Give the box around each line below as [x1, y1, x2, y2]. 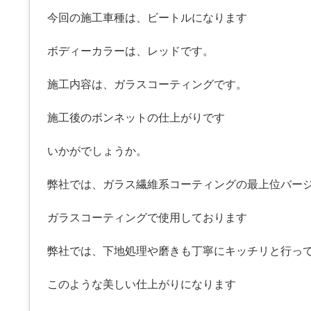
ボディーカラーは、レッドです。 [47, 44, 214, 57]
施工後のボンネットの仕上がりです [47, 111, 225, 124]
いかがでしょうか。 [47, 144, 147, 157]
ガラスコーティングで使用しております [47, 211, 247, 224]
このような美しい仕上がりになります [47, 278, 236, 290]
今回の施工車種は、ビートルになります [47, 11, 247, 24]
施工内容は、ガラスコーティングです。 [47, 78, 247, 90]
